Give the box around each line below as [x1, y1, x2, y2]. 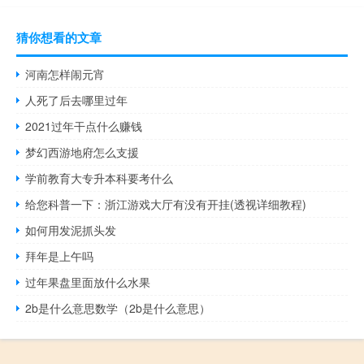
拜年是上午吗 [25, 248, 94, 265]
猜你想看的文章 [16, 28, 102, 47]
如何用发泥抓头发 [25, 222, 117, 239]
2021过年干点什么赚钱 [25, 118, 143, 135]
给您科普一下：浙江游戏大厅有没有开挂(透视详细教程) [25, 196, 307, 213]
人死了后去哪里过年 [25, 92, 128, 109]
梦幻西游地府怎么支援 [25, 144, 140, 161]
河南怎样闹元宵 [25, 66, 106, 83]
